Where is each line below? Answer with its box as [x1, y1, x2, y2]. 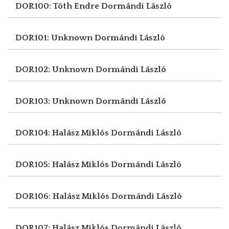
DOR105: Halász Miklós [15, 159, 111, 169]
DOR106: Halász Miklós [15, 191, 111, 201]
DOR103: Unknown [15, 96, 96, 106]
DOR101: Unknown [15, 33, 95, 42]
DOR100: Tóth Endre [15, 1, 101, 11]
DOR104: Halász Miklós [15, 128, 111, 138]
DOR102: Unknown [15, 64, 96, 74]
